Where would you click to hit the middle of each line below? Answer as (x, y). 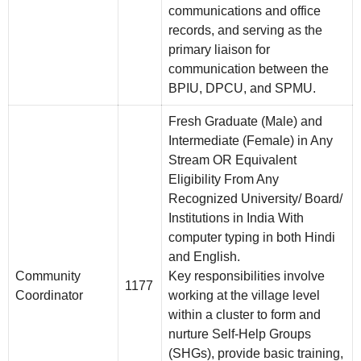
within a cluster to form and (245, 315)
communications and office (245, 11)
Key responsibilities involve (247, 276)
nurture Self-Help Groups (240, 334)
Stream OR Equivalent (232, 160)
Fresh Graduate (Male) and (245, 122)
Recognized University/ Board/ (255, 199)
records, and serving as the (245, 31)
